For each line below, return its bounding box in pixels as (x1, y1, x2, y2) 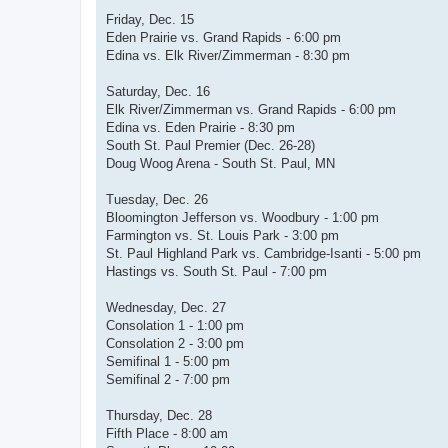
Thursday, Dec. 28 (106, 408, 212, 424)
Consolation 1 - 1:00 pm (106, 318, 244, 334)
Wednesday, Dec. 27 (106, 300, 226, 316)
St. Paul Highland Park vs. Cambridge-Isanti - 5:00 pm (106, 246, 421, 262)
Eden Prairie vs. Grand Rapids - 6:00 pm (106, 30, 341, 46)
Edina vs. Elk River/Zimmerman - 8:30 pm (106, 48, 350, 64)
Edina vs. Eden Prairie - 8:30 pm (106, 120, 295, 136)
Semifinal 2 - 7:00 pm (106, 372, 230, 388)
